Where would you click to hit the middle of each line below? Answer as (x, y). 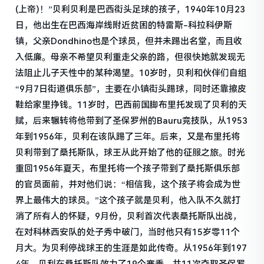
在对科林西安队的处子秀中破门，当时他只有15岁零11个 (128, 232)
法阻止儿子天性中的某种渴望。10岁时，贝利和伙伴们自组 (131, 73)
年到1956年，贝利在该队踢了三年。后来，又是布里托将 (128, 136)
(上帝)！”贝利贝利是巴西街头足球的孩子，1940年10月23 (131, 9)
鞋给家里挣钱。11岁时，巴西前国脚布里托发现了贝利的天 (131, 105)
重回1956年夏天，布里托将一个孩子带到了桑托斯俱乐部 (128, 168)
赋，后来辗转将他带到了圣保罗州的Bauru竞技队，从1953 (132, 121)
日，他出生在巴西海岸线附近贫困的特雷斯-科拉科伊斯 (124, 25)
